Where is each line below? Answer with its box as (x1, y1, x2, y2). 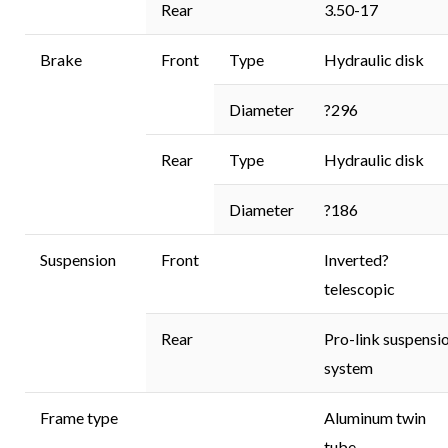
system (324, 358, 373, 378)
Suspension (40, 250, 116, 270)
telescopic (324, 279, 395, 299)
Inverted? (324, 250, 389, 270)
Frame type (40, 408, 118, 428)
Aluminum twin (324, 408, 426, 428)
